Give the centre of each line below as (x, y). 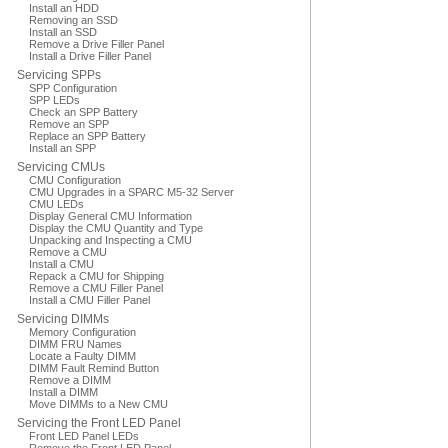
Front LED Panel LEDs (84, 436)
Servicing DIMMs (63, 319)
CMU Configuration (75, 180)
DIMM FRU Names (75, 344)
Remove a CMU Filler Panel (96, 288)
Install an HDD (64, 8)
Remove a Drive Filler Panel (96, 44)
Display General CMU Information (110, 216)
